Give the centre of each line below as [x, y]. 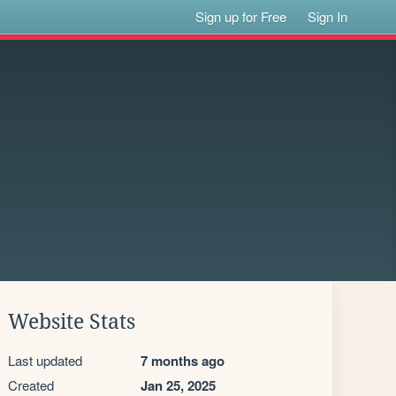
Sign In [328, 16]
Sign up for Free [241, 16]
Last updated [45, 360]
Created [31, 385]
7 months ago [183, 361]
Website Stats [72, 322]
